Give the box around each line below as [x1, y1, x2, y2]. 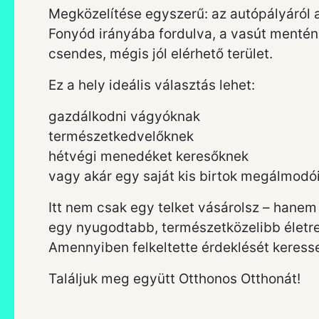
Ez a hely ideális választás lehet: [48, 76, 255, 93]
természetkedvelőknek [48, 127, 194, 145]
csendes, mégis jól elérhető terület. [48, 45, 273, 62]
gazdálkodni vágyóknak [48, 108, 200, 125]
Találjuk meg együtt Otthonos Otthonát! [48, 270, 300, 287]
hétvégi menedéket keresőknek [48, 147, 249, 164]
